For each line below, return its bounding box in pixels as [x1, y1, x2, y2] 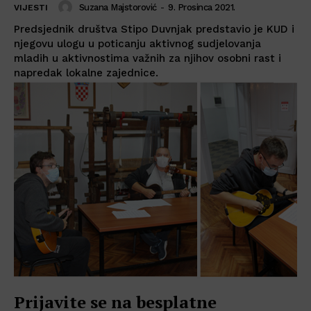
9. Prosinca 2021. [168, 1, 235, 12]
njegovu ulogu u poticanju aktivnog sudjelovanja [14, 37, 261, 51]
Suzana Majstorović [78, 1, 157, 12]
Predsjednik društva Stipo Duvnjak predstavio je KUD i [14, 23, 294, 36]
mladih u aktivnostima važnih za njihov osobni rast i [14, 52, 281, 65]
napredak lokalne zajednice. [14, 67, 158, 80]
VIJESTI [14, 3, 48, 13]
